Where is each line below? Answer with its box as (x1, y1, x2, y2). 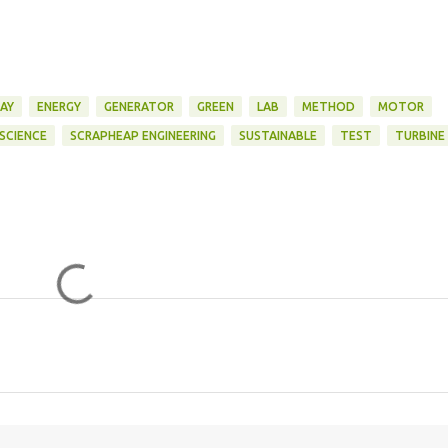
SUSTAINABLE (238, 129, 317, 142)
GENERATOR (103, 100, 174, 113)
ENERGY (36, 100, 81, 113)
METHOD (301, 100, 355, 113)
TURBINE (394, 129, 445, 142)
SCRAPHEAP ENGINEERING (69, 129, 216, 142)
